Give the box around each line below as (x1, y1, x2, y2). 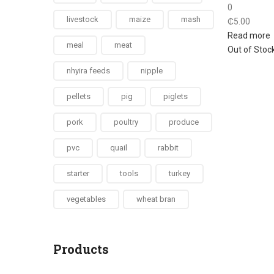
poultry (114, 117, 138, 127)
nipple (141, 66, 163, 75)
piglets (163, 92, 188, 101)
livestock (67, 15, 98, 24)
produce (169, 117, 199, 127)
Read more (228, 31, 270, 40)
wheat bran (136, 194, 176, 204)
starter (67, 169, 89, 178)
